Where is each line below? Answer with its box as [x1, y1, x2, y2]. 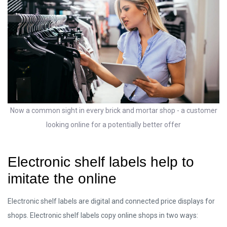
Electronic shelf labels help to [8, 154, 194, 170]
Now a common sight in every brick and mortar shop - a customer [10, 106, 217, 115]
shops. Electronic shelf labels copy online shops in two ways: [8, 211, 198, 220]
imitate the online [8, 171, 117, 187]
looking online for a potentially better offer [46, 121, 181, 129]
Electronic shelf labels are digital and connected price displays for [8, 197, 215, 206]
